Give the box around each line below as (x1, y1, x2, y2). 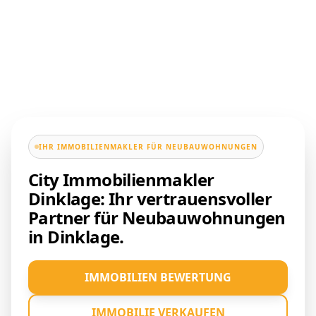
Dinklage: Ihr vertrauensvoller (28, 186, 272, 210)
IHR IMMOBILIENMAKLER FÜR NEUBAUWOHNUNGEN (39, 141, 257, 152)
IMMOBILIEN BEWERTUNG (85, 269, 231, 285)
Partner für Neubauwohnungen (28, 205, 286, 229)
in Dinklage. (28, 224, 124, 248)
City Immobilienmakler (28, 167, 214, 191)
